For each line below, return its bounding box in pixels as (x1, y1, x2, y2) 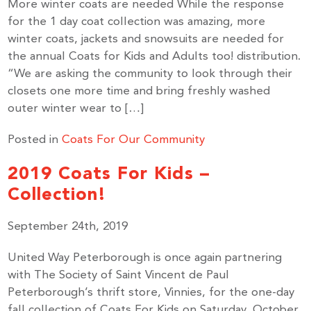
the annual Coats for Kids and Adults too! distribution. (8, 51, 301, 62)
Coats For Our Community (62, 134, 205, 146)
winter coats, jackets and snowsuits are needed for (8, 33, 285, 45)
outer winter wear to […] (8, 103, 144, 115)
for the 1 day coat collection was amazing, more (8, 16, 266, 28)
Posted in (8, 134, 62, 146)
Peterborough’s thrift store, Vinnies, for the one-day (8, 287, 295, 299)
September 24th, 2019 (8, 221, 128, 233)
